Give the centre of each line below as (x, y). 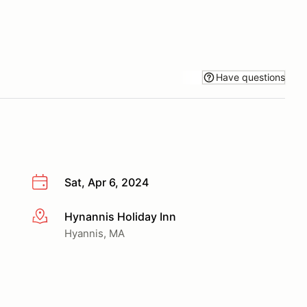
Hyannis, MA (95, 233)
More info (56, 217)
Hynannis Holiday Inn (120, 216)
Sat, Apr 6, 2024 (107, 182)
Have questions (250, 77)
